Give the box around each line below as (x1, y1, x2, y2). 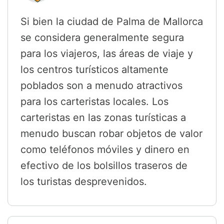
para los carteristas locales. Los (20, 95, 168, 108)
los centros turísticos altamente (20, 63, 168, 76)
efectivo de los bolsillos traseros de (20, 159, 187, 172)
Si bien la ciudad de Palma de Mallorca (20, 15, 203, 28)
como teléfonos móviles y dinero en (20, 143, 189, 156)
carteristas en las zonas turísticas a (20, 111, 186, 124)
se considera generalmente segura (20, 31, 184, 44)
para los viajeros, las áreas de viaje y (20, 47, 193, 60)
